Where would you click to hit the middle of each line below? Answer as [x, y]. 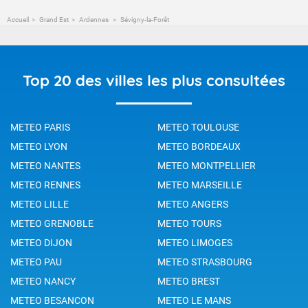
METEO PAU [36, 262]
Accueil [18, 19]
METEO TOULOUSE [198, 127]
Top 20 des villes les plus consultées [154, 80]
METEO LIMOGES [195, 242]
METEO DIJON [41, 242]
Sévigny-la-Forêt [144, 19]
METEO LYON [39, 146]
